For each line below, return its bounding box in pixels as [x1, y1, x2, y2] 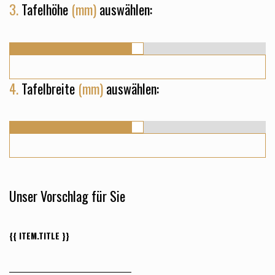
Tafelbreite [18, 78, 78, 98]
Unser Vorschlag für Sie [9, 186, 125, 206]
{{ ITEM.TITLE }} [9, 229, 69, 242]
